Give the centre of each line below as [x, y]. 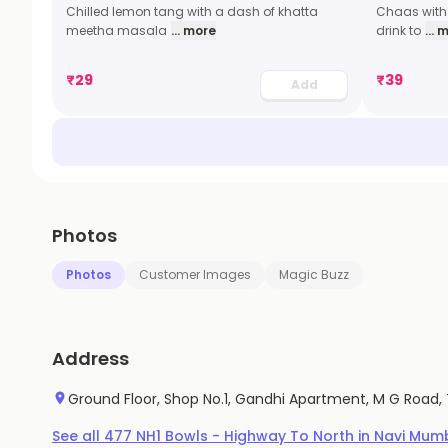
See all [78, 436]
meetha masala [116, 30]
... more [193, 30]
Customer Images [195, 274]
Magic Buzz [314, 274]
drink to [398, 30]
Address [90, 358]
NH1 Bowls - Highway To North [245, 436]
